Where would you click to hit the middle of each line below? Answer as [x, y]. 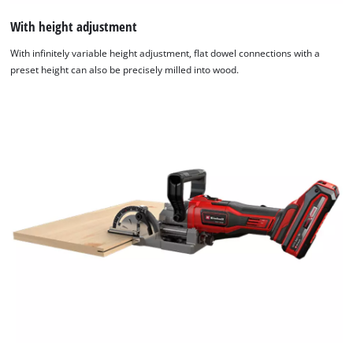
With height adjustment [74, 27]
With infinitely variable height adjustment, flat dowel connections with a [165, 53]
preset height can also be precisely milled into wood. [125, 69]
